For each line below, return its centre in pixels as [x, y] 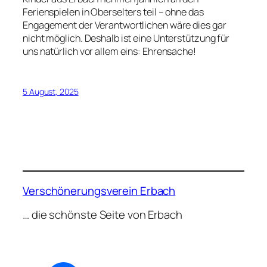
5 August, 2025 [51, 91]
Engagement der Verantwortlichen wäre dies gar [125, 25]
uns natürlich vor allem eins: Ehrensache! [109, 52]
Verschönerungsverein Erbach [99, 190]
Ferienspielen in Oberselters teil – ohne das [113, 12]
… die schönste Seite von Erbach [103, 215]
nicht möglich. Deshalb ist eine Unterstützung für [126, 38]
